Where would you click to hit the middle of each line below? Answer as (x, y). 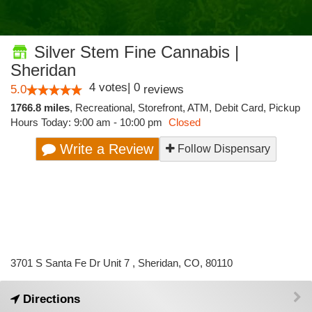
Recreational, (107, 108)
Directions (50, 299)
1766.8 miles (40, 108)
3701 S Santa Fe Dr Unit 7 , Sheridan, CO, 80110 (122, 263)
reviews (162, 89)
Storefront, (163, 108)
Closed (185, 122)
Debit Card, (242, 108)
